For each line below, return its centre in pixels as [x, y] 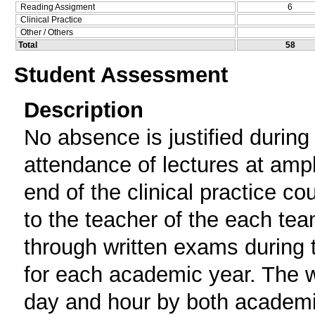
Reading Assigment [58, 7]
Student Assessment [121, 74]
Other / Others [47, 32]
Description [84, 109]
